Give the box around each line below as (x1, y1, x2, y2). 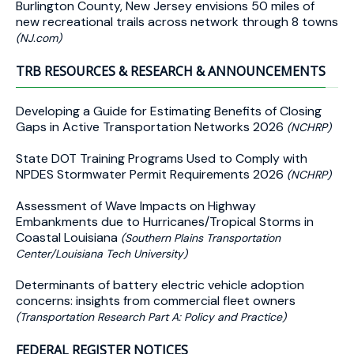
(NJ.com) (16, 31, 62, 45)
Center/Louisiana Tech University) (16, 247, 187, 261)
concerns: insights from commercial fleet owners (16, 292, 296, 309)
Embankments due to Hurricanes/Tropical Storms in (16, 213, 314, 230)
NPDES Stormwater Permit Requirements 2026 (16, 166, 287, 183)
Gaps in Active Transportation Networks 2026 (16, 119, 287, 135)
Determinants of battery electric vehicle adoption (16, 277, 304, 293)
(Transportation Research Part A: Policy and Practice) (16, 310, 286, 324)
